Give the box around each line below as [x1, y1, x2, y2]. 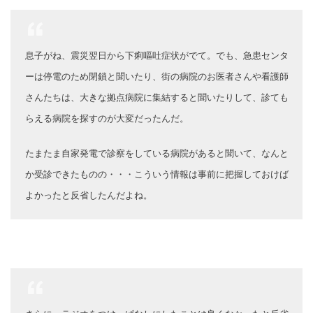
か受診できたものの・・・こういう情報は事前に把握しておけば [25, 167, 289, 181]
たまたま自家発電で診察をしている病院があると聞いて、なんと [25, 146, 289, 160]
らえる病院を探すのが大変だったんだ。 [25, 111, 189, 125]
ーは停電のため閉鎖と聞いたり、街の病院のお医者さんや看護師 [25, 69, 289, 83]
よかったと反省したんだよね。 [25, 188, 152, 202]
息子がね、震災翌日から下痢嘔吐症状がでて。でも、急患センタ [25, 48, 289, 62]
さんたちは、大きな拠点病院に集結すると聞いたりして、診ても [25, 90, 289, 104]
